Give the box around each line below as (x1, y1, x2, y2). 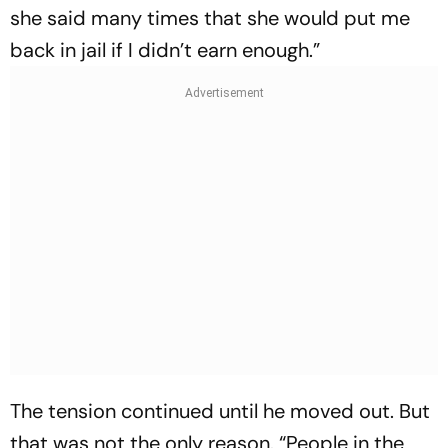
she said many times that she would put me (10, 5, 410, 31)
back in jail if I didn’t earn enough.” (10, 37, 320, 63)
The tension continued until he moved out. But (10, 398, 430, 424)
